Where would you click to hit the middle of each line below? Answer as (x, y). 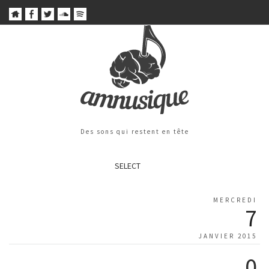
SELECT (127, 166)
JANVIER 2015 (228, 236)
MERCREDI (235, 200)
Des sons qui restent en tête (134, 132)
